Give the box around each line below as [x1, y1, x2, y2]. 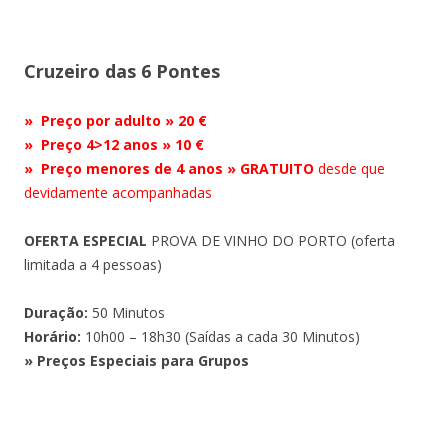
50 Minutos [92, 303, 165, 323]
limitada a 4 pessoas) [24, 255, 162, 275]
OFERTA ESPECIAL [24, 231, 147, 251]
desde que [314, 159, 385, 179]
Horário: [24, 327, 81, 347]
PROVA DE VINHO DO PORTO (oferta [147, 231, 395, 251]
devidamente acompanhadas [24, 183, 212, 203]
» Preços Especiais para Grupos [24, 351, 249, 371]
